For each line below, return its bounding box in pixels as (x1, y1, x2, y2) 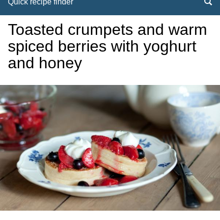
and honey (8, 54, 82, 72)
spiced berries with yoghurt (8, 37, 196, 55)
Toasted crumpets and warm (8, 21, 207, 39)
